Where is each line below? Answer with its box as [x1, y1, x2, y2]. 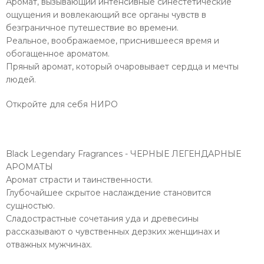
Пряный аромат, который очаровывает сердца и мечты [6, 61, 239, 72]
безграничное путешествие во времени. [6, 22, 179, 33]
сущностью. [6, 200, 55, 211]
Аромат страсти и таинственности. [6, 174, 153, 185]
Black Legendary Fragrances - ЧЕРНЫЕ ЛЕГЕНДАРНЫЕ [6, 148, 241, 159]
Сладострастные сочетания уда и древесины [6, 213, 199, 224]
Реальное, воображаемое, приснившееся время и [6, 35, 219, 46]
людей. [6, 74, 36, 85]
